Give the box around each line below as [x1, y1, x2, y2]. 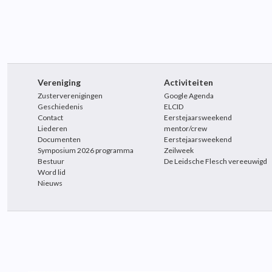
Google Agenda [164, 91, 214, 100]
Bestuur [38, 157, 64, 166]
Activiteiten [164, 77, 214, 87]
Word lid [38, 168, 66, 177]
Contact [38, 113, 63, 122]
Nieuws [38, 178, 63, 188]
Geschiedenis [38, 102, 83, 111]
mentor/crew [164, 124, 208, 133]
